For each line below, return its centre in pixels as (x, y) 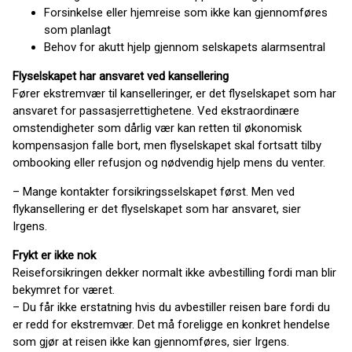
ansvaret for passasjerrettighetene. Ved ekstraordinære (156, 111)
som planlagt (77, 30)
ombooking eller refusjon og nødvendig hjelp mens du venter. (169, 163)
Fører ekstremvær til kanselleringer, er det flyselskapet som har (174, 93)
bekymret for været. (64, 290)
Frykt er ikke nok (54, 255)
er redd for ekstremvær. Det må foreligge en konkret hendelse (171, 324)
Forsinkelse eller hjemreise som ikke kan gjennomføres (186, 13)
